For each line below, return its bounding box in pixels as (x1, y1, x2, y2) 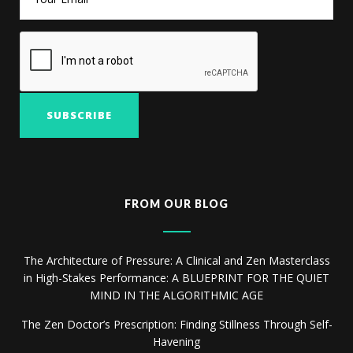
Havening (153, 333, 200, 349)
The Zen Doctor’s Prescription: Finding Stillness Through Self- (20, 316, 333, 332)
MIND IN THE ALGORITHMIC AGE (90, 287, 263, 303)
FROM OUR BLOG (124, 196, 229, 210)
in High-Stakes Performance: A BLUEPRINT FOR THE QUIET (24, 269, 329, 285)
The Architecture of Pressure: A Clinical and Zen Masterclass (23, 252, 330, 268)
